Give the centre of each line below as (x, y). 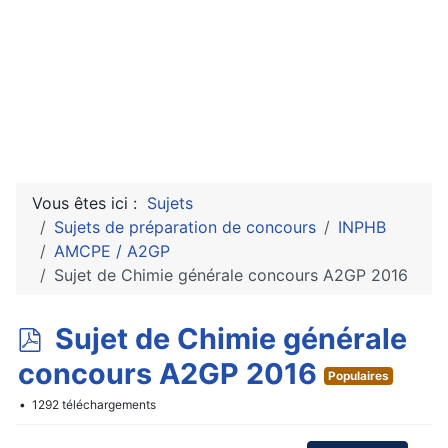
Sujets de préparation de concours (185, 227)
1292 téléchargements (92, 404)
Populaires (358, 376)
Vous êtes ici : (89, 203)
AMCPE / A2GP (112, 251)
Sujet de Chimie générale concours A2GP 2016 (231, 275)
